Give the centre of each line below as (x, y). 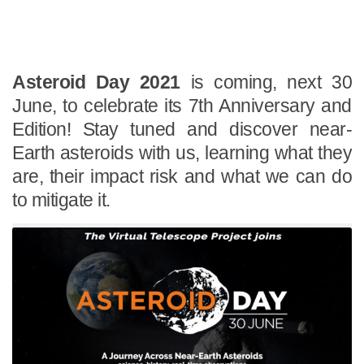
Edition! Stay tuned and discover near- (182, 129)
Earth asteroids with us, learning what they (182, 152)
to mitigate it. (61, 199)
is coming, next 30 (266, 82)
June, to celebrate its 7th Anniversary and (182, 105)
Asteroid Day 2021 (96, 82)
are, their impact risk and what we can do (182, 176)
